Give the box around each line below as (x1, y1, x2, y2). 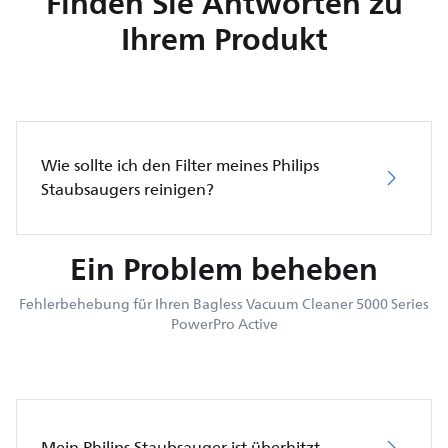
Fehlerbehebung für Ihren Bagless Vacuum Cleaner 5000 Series (19, 292, 429, 316)
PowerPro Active (170, 312, 278, 336)
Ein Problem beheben (70, 242, 378, 295)
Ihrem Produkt (120, 12, 328, 65)
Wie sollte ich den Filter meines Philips (41, 152, 319, 179)
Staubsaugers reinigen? (41, 176, 214, 203)
